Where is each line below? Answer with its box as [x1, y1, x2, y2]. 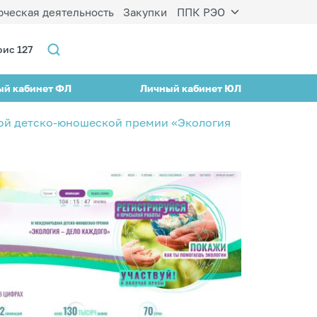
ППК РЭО [176, 6, 225, 18]
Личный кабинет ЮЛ [140, 81, 241, 94]
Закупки [123, 6, 168, 18]
